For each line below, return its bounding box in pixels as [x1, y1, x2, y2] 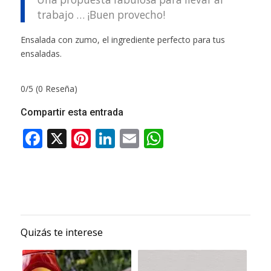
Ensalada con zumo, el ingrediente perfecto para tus [20, 33, 225, 45]
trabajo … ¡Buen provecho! [36, 7, 165, 22]
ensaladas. [20, 47, 62, 59]
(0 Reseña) [35, 82, 77, 94]
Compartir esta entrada [20, 106, 123, 118]
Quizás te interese [20, 225, 103, 239]
